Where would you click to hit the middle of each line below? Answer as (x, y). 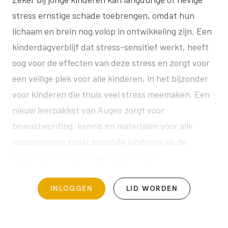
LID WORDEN (152, 188)
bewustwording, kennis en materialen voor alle (103, 125)
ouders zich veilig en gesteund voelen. (86, 157)
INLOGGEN (72, 188)
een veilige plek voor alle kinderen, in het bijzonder (110, 78)
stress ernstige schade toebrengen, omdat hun (103, 15)
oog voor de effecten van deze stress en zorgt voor (111, 62)
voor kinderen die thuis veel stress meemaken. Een (111, 94)
